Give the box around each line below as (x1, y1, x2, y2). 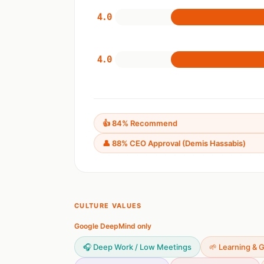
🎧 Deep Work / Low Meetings (83, 242, 192, 252)
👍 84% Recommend (103, 118, 177, 128)
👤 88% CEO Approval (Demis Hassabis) (103, 138, 246, 148)
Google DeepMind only (74, 222, 151, 230)
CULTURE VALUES (74, 202, 142, 210)
